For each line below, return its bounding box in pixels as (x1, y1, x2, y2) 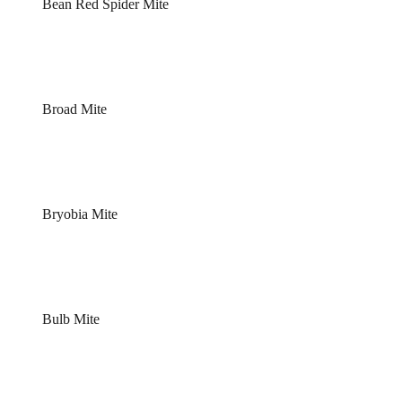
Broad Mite (41, 101, 107, 117)
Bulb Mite (41, 311, 100, 327)
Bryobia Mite (41, 206, 118, 222)
